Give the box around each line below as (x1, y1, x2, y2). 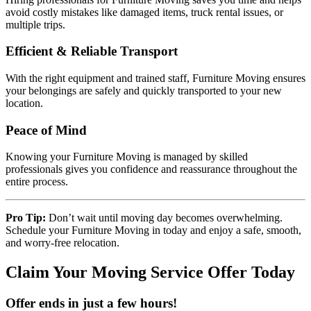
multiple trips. (6, 18, 65, 31)
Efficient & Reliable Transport (6, 44, 178, 59)
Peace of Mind (6, 122, 87, 137)
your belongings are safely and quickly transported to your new (6, 84, 282, 96)
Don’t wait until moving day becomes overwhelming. (46, 212, 283, 224)
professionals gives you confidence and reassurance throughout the (6, 163, 297, 176)
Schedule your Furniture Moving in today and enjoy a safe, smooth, (6, 224, 301, 237)
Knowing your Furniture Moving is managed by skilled (6, 151, 248, 163)
